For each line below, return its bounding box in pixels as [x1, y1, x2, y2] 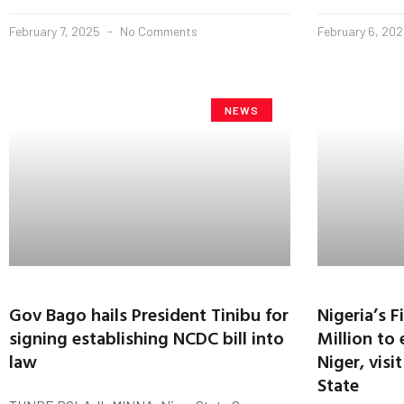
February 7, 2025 [9, 23, 103, 39]
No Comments [117, 23, 197, 39]
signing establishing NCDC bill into [9, 323, 284, 351]
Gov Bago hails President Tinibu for [9, 299, 289, 327]
